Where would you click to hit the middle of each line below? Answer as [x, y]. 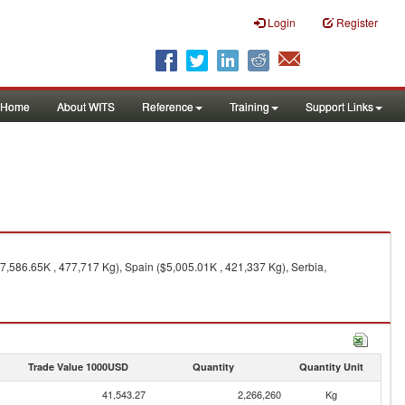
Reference [168, 106]
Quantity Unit [331, 367]
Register [357, 22]
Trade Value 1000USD [78, 367]
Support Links [339, 106]
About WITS [86, 106]
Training [250, 106]
